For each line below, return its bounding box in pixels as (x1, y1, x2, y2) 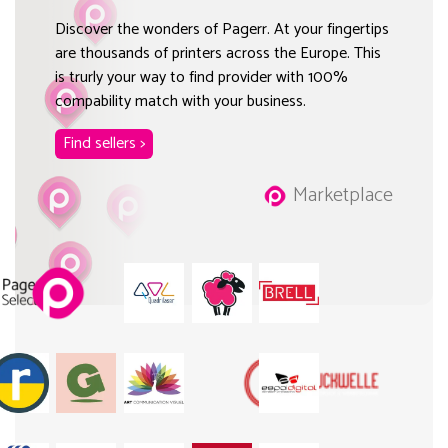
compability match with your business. (55, 87, 306, 115)
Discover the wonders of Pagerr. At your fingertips (55, 15, 389, 43)
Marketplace (293, 178, 393, 212)
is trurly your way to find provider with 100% (55, 63, 348, 91)
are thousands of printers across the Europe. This (55, 39, 381, 67)
